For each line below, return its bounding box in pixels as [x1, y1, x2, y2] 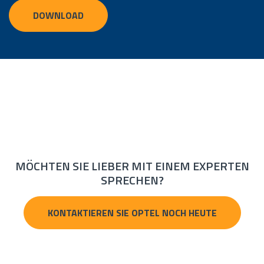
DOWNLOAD [33, 8, 84, 23]
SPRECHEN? [100, 171, 164, 190]
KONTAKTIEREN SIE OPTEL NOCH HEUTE [47, 206, 217, 220]
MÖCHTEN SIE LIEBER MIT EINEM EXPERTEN [15, 157, 249, 176]
